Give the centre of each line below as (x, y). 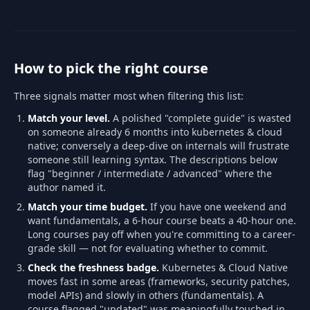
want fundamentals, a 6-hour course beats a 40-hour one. (162, 220)
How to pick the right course (111, 68)
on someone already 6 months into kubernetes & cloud (155, 132)
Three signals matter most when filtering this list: (129, 96)
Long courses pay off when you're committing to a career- (162, 234)
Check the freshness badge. (93, 267)
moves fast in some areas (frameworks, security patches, (159, 281)
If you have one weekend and (217, 207)
